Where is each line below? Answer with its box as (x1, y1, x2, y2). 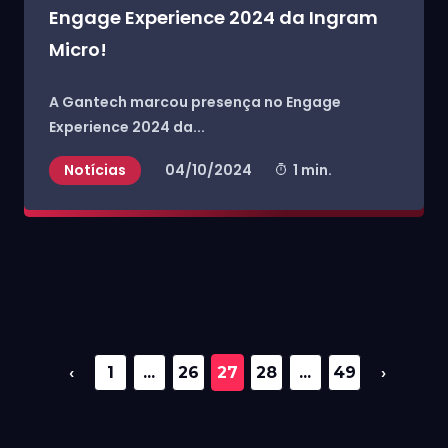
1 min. (293, 160, 333, 180)
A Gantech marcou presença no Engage (49, 92, 341, 112)
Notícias (64, 160, 126, 180)
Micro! (49, 37, 107, 62)
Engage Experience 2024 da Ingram (49, 5, 378, 30)
